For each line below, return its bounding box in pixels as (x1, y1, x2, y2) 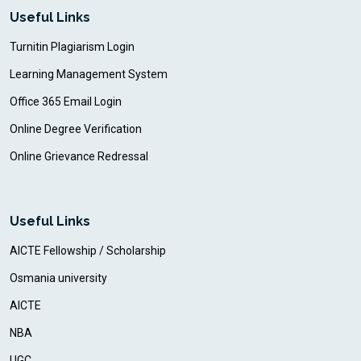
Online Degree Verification (10, 122, 142, 135)
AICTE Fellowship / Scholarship (10, 243, 166, 257)
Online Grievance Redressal (10, 149, 148, 163)
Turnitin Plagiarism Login (10, 39, 135, 53)
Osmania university (10, 271, 107, 284)
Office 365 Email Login (10, 94, 122, 108)
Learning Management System (10, 67, 168, 81)
